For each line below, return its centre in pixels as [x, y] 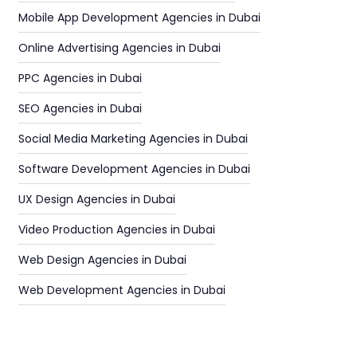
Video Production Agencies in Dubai [116, 229]
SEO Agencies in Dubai [80, 108]
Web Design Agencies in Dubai [102, 260]
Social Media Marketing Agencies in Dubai [133, 139]
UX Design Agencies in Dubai [96, 199]
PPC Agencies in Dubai [80, 78]
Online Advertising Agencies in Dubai [119, 48]
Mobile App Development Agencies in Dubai [139, 18]
